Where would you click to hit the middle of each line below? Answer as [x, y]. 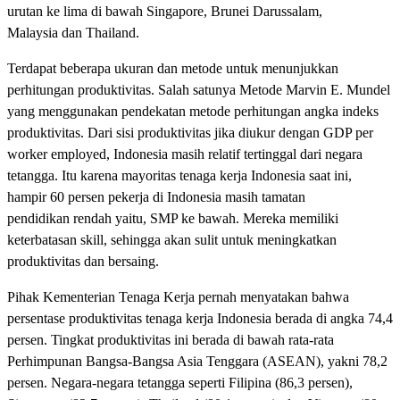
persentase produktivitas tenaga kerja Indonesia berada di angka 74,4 [200, 318]
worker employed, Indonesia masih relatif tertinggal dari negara [185, 154]
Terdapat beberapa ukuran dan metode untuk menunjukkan [173, 68]
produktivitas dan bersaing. [83, 261]
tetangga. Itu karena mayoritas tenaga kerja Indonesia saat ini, [179, 175]
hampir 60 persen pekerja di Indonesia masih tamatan [156, 196]
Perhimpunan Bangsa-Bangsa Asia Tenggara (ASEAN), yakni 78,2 [197, 361]
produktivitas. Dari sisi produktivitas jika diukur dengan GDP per [190, 132]
